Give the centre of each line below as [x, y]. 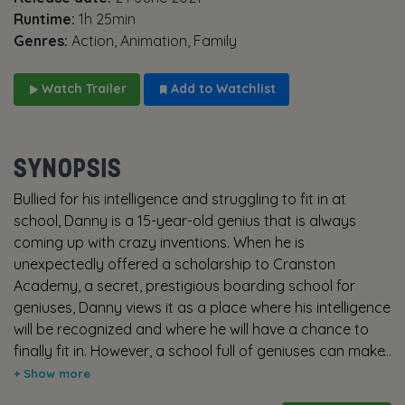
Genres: [42, 41]
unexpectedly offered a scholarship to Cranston [174, 264]
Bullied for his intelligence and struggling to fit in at [180, 199]
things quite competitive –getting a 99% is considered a [198, 373]
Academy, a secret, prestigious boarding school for [184, 286]
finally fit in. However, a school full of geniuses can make [199, 351]
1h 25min [107, 19]
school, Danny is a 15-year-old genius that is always [185, 221]
